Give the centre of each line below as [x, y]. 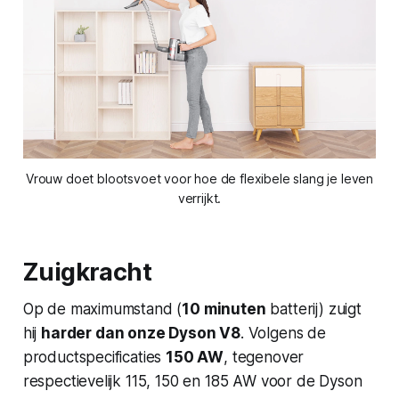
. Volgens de [283, 333]
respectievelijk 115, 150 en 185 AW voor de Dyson [192, 381]
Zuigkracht [87, 272]
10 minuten [224, 309]
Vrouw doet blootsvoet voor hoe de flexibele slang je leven [199, 178]
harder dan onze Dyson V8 [141, 333]
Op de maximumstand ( [102, 309]
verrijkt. [199, 198]
